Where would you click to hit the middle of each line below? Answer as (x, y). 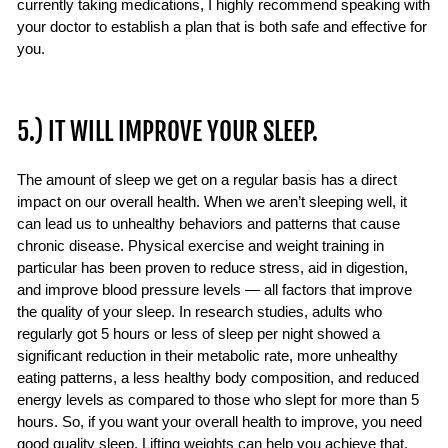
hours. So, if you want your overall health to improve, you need (219, 422)
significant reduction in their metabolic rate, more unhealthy (207, 356)
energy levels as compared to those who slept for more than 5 (218, 400)
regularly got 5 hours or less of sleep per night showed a (198, 334)
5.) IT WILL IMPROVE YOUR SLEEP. (167, 131)
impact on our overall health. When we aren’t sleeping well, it (212, 202)
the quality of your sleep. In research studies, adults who (199, 312)
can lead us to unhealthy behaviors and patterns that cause (208, 224)
